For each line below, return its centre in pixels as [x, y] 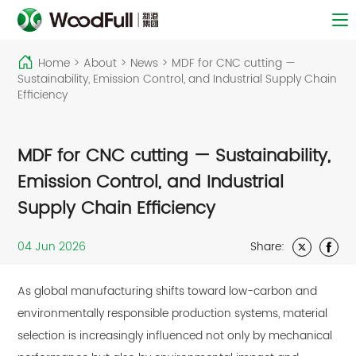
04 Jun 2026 [52, 247]
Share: [267, 247]
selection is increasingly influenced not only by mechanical [175, 336]
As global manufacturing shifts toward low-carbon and [168, 292]
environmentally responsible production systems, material [173, 314]
